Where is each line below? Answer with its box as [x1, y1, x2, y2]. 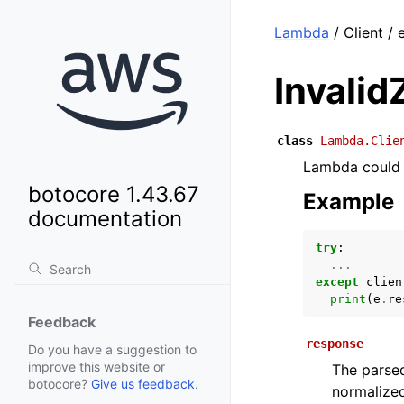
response [306, 336, 363, 351]
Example [303, 188, 394, 215]
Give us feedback [91, 376, 195, 392]
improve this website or [28, 359, 165, 375]
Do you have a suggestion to [28, 342, 197, 358]
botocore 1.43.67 [28, 181, 199, 208]
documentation [28, 206, 182, 233]
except [316, 275, 359, 289]
